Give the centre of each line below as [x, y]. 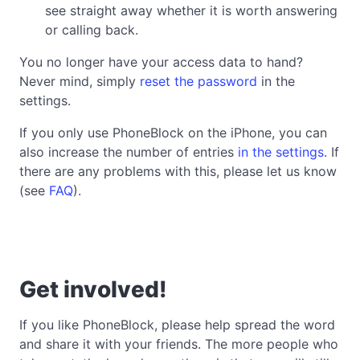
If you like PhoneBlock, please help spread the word [177, 324]
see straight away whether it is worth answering [191, 10]
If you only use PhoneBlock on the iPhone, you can [173, 132]
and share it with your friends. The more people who [179, 344]
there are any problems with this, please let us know [178, 171]
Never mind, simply [80, 81]
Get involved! [93, 289]
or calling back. [92, 29]
